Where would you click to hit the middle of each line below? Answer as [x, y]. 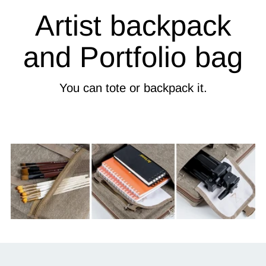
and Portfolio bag [133, 57]
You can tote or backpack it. [133, 88]
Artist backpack [133, 25]
